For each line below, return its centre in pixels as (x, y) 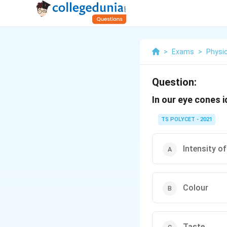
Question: (174, 82)
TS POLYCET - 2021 (187, 119)
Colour (196, 188)
